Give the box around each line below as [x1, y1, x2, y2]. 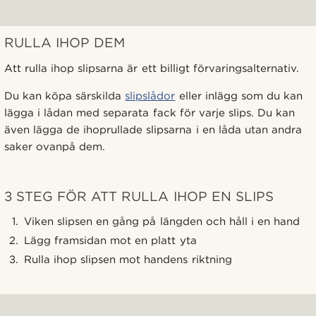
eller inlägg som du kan [175, 89, 303, 102]
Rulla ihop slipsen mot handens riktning [24, 253, 232, 266]
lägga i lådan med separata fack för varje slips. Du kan [4, 106, 296, 119]
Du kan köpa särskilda [4, 89, 126, 102]
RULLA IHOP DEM [4, 34, 126, 51]
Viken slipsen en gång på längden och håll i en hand [24, 214, 300, 228]
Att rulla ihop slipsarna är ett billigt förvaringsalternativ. [4, 61, 299, 75]
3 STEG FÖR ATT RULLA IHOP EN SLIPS [4, 188, 274, 205]
